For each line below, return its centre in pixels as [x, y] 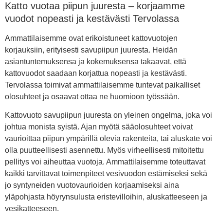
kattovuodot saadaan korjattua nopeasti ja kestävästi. [96, 73]
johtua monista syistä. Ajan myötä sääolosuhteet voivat [99, 127]
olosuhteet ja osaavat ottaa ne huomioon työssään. [92, 96]
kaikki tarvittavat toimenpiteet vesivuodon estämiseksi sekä [106, 174]
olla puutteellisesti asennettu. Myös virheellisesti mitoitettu [104, 150]
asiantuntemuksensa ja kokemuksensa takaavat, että [96, 61]
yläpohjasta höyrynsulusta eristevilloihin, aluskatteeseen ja [106, 197]
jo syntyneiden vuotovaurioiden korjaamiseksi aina [92, 185]
